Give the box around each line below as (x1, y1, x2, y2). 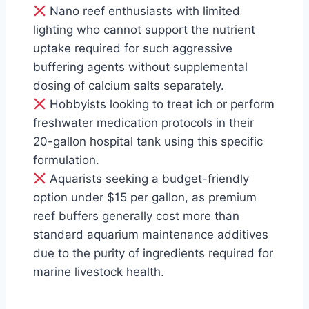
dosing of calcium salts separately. (33, 79, 224, 92)
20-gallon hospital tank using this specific (33, 134, 263, 148)
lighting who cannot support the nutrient (33, 23, 255, 37)
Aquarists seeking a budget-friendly (46, 172, 250, 186)
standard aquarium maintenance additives (33, 228, 268, 241)
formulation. (33, 153, 99, 167)
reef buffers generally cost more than (33, 209, 239, 223)
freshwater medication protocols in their (33, 116, 254, 130)
